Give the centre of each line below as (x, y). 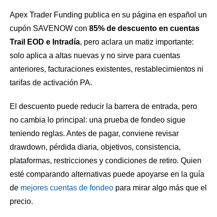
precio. (21, 201)
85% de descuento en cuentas (144, 28)
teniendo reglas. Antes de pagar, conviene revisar (94, 134)
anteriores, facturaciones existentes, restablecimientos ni (107, 69)
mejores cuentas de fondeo (67, 188)
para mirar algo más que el (160, 188)
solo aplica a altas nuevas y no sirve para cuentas (95, 55)
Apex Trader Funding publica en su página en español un (108, 15)
